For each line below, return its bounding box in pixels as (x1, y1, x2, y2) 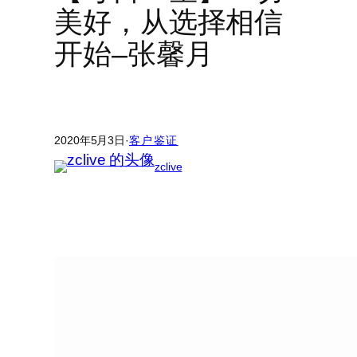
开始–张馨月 (54, 37, 214, 71)
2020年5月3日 (54, 133, 126, 147)
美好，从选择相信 (54, 6, 284, 39)
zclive (155, 159, 182, 173)
